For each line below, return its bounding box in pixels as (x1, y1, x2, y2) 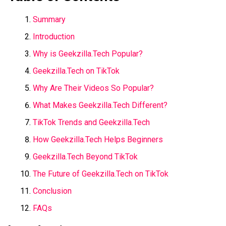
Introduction (33, 31, 75, 41)
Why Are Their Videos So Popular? (33, 83, 154, 93)
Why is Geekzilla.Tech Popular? (33, 48, 143, 59)
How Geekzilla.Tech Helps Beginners (33, 134, 163, 144)
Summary (33, 14, 66, 24)
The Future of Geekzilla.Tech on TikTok (33, 168, 168, 179)
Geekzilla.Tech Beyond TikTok (33, 151, 138, 161)
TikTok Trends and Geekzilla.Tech (33, 117, 150, 127)
